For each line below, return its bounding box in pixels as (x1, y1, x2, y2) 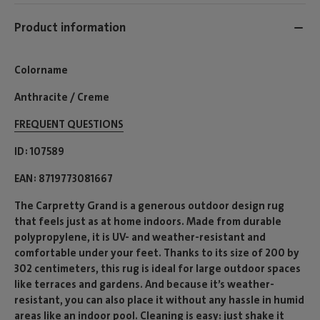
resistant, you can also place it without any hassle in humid (14, 292, 304, 307)
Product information (14, 19, 126, 36)
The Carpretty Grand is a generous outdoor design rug (14, 198, 284, 213)
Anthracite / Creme (14, 89, 109, 104)
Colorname (14, 62, 68, 77)
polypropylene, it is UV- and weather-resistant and (14, 229, 266, 244)
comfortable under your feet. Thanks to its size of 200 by (14, 245, 299, 260)
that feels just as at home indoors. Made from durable (14, 214, 281, 229)
